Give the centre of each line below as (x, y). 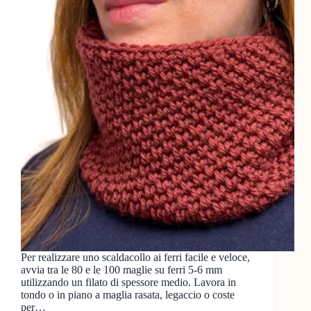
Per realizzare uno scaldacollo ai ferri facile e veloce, (135, 258)
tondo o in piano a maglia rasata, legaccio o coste (128, 295)
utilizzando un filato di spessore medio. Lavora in (128, 283)
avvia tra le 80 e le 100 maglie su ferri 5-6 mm (121, 270)
